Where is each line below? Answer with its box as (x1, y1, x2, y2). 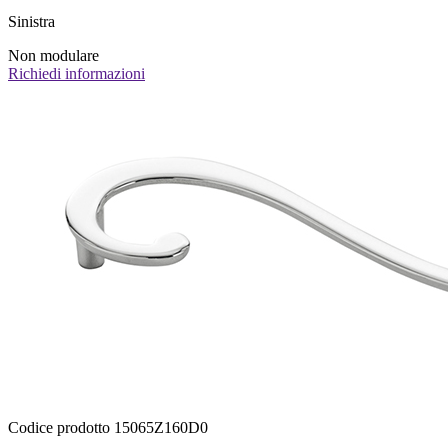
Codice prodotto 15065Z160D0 (8, 419, 208, 437)
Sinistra (8, 13, 55, 31)
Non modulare (8, 47, 99, 65)
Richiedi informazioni (8, 65, 145, 83)
